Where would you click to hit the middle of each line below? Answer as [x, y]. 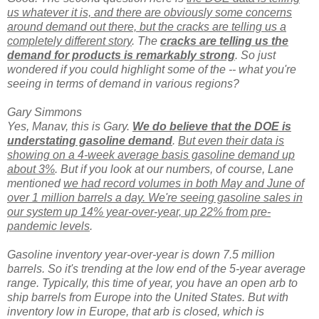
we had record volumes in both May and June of [184, 184]
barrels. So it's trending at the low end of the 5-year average [156, 269]
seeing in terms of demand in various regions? [123, 84]
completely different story [69, 41]
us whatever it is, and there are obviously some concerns [150, 13]
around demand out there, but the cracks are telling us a [147, 27]
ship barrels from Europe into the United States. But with [148, 298]
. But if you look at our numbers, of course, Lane [174, 169]
